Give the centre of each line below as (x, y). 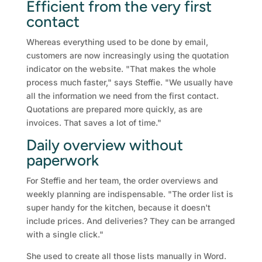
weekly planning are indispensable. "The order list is (130, 194)
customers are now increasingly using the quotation (127, 55)
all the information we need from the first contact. (122, 95)
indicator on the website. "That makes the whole (121, 68)
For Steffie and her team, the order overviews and (122, 180)
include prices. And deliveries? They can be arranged (130, 220)
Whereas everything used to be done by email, (117, 42)
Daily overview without (104, 145)
